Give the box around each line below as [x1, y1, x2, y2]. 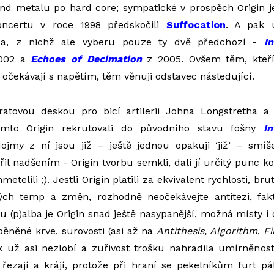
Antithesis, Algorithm [157, 225, 258, 237]
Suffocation [166, 19, 226, 31]
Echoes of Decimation [31, 53, 142, 65]
